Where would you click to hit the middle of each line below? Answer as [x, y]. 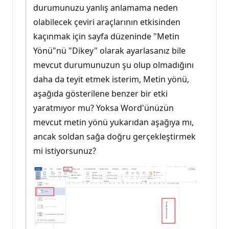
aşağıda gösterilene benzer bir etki [100, 94]
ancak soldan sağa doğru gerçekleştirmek [114, 137]
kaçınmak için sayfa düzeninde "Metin [106, 37]
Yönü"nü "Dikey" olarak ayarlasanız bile [109, 51]
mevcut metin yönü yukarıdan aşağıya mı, [113, 122]
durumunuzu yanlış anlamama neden [105, 8]
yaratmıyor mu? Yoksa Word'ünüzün [103, 108]
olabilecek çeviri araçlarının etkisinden [107, 22]
